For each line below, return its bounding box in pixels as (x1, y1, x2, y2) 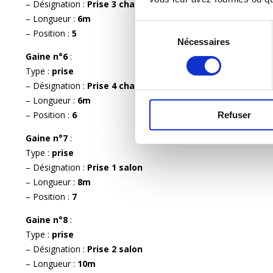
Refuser (218, 109, 251, 120)
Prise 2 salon (87, 243, 143, 255)
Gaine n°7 (26, 132, 70, 144)
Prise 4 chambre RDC (87, 79, 177, 91)
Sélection (135, 22, 172, 33)
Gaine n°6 (26, 50, 70, 62)
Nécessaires (177, 36, 230, 47)
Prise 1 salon (87, 161, 143, 173)
